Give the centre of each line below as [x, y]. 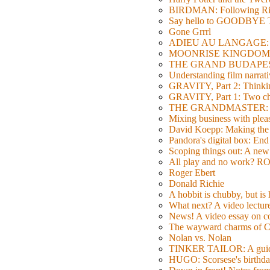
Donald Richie [196, 184]
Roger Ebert [192, 173]
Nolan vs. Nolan [200, 238]
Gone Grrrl [190, 32]
